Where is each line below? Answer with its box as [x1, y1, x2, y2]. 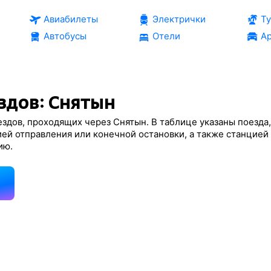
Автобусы [43, 30, 87, 42]
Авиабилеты [43, 13, 98, 25]
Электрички [152, 13, 206, 25]
